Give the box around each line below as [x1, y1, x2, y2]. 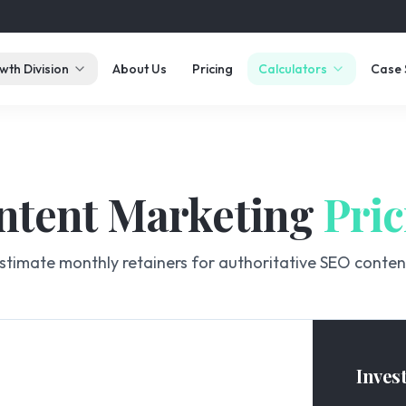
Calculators [257, 61, 327, 77]
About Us [111, 61, 167, 77]
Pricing [191, 61, 233, 77]
